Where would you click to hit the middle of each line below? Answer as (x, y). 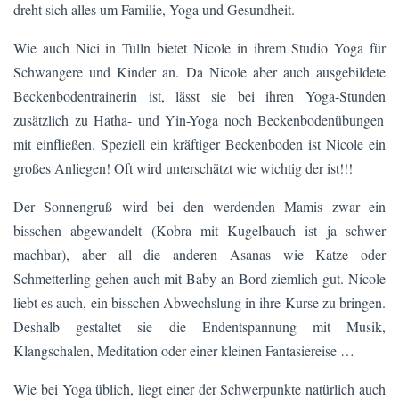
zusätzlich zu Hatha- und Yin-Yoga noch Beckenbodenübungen (199, 119)
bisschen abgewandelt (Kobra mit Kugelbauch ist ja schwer (199, 230)
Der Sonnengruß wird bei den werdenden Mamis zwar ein (199, 206)
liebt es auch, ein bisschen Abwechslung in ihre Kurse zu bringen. (199, 302)
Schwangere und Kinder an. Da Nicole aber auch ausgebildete (199, 71)
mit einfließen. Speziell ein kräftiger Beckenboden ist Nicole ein (199, 143)
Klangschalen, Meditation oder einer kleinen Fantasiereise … (184, 350)
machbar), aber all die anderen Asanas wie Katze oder (199, 254)
